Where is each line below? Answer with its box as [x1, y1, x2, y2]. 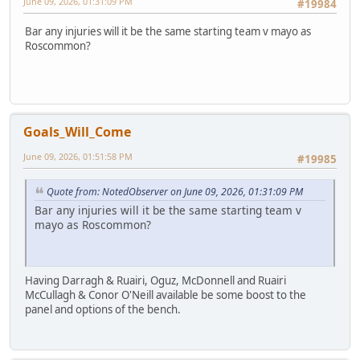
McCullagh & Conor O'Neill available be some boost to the [25, 287, 306, 302]
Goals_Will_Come [23, 122, 131, 141]
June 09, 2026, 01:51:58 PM [23, 149, 133, 162]
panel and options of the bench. [25, 301, 181, 317]
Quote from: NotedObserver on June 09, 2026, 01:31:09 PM [47, 185, 303, 199]
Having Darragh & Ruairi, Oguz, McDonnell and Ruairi [25, 272, 286, 288]
